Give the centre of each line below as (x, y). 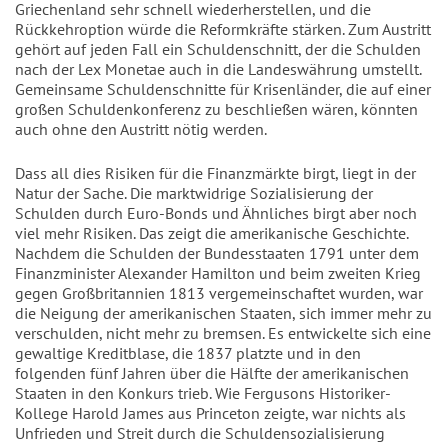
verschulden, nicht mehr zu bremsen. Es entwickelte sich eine (223, 333)
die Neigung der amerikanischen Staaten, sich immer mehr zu (223, 313)
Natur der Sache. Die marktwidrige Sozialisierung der (194, 193)
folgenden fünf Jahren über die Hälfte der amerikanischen (212, 373)
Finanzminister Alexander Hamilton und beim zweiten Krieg (218, 273)
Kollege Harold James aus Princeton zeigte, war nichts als (210, 413)
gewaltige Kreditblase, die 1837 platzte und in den (188, 353)
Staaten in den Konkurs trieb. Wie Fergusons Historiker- (203, 393)
